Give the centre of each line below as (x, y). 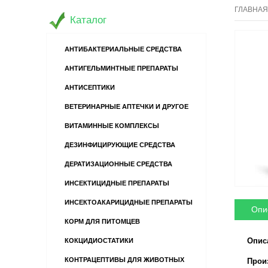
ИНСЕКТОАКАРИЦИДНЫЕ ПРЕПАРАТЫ (129, 202)
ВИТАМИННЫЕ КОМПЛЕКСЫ (112, 126)
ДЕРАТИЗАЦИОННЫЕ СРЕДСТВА (118, 164)
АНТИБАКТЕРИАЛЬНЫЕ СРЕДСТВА (123, 49)
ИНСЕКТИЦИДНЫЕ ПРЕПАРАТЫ (117, 183)
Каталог (88, 20)
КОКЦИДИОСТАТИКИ (99, 240)
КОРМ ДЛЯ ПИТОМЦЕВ (102, 221)
